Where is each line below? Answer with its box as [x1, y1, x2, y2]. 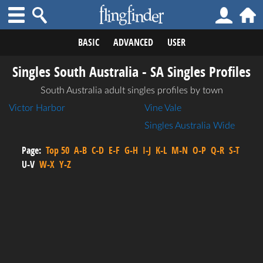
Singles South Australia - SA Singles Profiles [12, 62, 251, 81]
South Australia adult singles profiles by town [40, 86, 223, 95]
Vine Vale [144, 103, 181, 113]
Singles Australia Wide [144, 121, 235, 130]
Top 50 [46, 144, 69, 157]
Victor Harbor [9, 103, 65, 113]
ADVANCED [113, 36, 153, 49]
